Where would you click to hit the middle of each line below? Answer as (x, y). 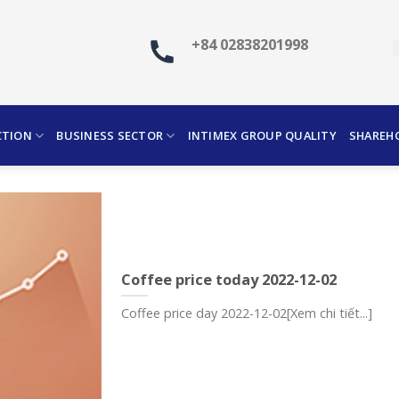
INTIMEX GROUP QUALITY (262, 135)
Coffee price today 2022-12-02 (229, 279)
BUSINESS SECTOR (110, 135)
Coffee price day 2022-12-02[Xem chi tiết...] (247, 313)
